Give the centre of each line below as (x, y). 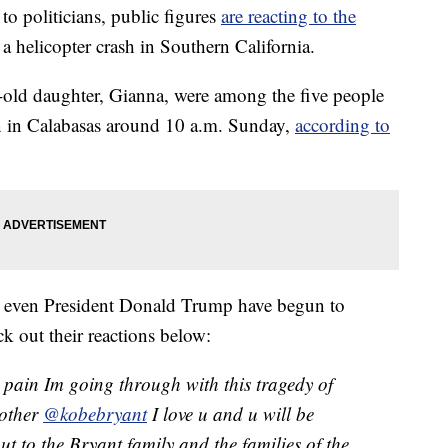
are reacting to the (288, 16)
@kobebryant (95, 414)
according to (342, 125)
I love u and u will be (230, 414)
